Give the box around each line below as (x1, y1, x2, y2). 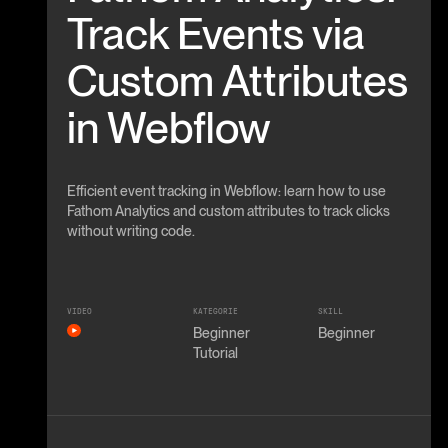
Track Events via (67, 7, 366, 59)
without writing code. (67, 222, 196, 239)
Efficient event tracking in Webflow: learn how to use (67, 182, 387, 199)
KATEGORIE (192, 306, 238, 316)
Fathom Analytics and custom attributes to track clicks (67, 202, 391, 219)
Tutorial (192, 344, 238, 361)
